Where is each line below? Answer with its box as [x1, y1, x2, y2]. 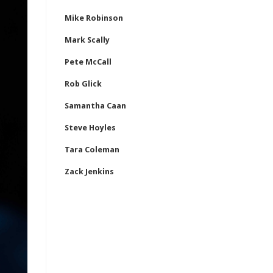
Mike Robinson [65, 13, 123, 23]
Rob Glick [65, 79, 102, 88]
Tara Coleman [65, 145, 119, 154]
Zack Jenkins [65, 167, 114, 176]
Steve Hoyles [65, 123, 116, 132]
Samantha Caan [65, 101, 126, 110]
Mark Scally [65, 35, 110, 44]
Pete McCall [65, 57, 112, 66]
